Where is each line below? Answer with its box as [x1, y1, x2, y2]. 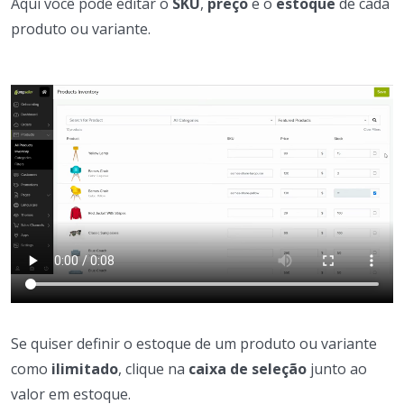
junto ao [307, 359, 367, 380]
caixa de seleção [188, 359, 307, 380]
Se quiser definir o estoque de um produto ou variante [11, 334, 377, 354]
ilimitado [51, 359, 118, 380]
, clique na [118, 359, 188, 380]
